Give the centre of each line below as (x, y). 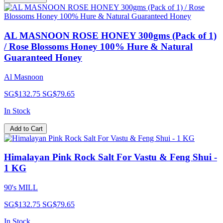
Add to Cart (26, 128)
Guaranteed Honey (43, 58)
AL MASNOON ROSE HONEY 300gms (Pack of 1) (110, 36)
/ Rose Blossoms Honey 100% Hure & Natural (98, 47)
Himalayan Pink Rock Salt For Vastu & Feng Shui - (111, 157)
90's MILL (21, 188)
